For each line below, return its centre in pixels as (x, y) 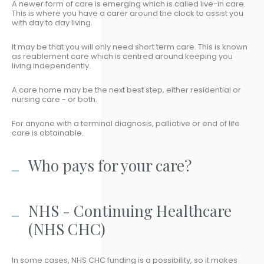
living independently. (51, 66)
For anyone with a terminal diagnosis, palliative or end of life (126, 123)
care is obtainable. (48, 133)
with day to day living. (52, 23)
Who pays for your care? (110, 165)
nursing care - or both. (55, 99)
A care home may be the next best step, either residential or (126, 90)
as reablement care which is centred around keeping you (122, 56)
